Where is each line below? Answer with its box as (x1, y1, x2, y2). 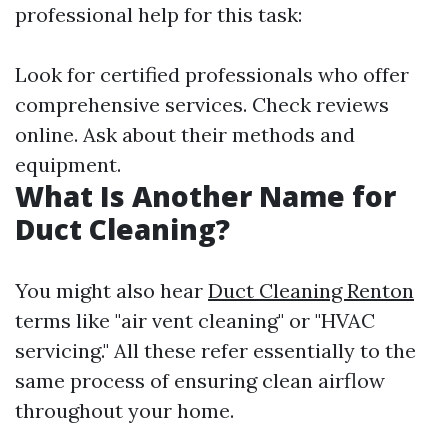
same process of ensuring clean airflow (15, 368, 385, 393)
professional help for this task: (15, 2, 302, 27)
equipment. (15, 152, 121, 177)
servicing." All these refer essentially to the (15, 338, 416, 363)
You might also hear (15, 278, 208, 303)
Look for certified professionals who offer (15, 62, 409, 87)
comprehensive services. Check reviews (15, 92, 389, 117)
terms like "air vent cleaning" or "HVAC (15, 308, 375, 333)
